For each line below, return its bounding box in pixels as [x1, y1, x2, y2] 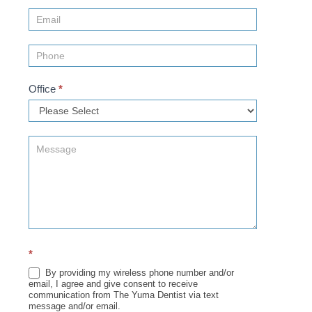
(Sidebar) [28, 6, 74, 19]
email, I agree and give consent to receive [29, 279, 198, 290]
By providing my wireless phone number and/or [42, 267, 234, 278]
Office [29, 82, 58, 95]
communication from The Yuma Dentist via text [29, 290, 219, 301]
